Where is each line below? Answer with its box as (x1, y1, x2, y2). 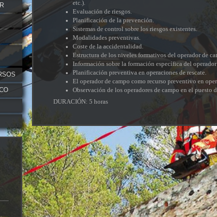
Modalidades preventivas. (73, 33, 141, 41)
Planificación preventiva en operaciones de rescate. (73, 68, 207, 76)
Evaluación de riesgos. (73, 7, 132, 15)
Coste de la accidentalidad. (73, 42, 144, 50)
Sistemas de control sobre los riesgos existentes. (73, 25, 198, 32)
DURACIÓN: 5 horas (53, 98, 108, 106)
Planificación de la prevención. (73, 16, 155, 24)
